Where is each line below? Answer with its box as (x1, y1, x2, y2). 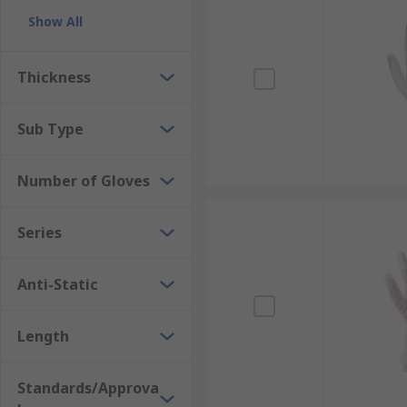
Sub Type (17, 119, 84, 139)
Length (17, 326, 69, 346)
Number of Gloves (17, 171, 150, 191)
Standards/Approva (17, 378, 159, 398)
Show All (28, 13, 83, 30)
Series (17, 223, 62, 243)
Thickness (17, 67, 91, 87)
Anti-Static (17, 274, 98, 294)
